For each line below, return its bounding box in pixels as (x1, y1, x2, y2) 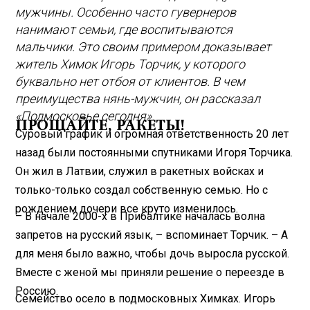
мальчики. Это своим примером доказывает (15, 39, 272, 55)
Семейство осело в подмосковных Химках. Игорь (15, 291, 276, 305)
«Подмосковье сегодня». (15, 109, 155, 124)
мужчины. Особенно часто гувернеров (15, 5, 237, 20)
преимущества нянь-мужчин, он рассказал (15, 91, 261, 107)
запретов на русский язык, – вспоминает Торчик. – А (15, 228, 289, 241)
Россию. (15, 284, 59, 298)
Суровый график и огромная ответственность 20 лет (15, 127, 289, 140)
